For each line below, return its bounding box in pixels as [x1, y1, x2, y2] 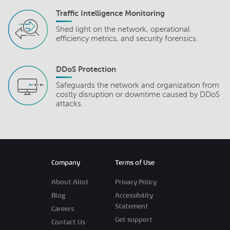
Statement [115, 201, 148, 210]
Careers [51, 204, 74, 213]
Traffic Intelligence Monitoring [56, 8, 165, 17]
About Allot [51, 177, 89, 186]
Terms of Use [115, 158, 155, 167]
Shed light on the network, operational [56, 25, 190, 33]
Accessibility [115, 190, 153, 200]
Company [51, 158, 80, 167]
